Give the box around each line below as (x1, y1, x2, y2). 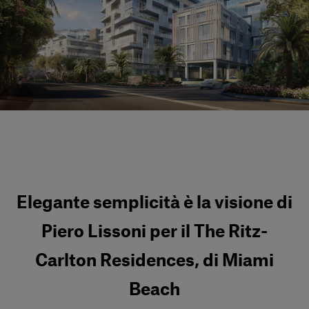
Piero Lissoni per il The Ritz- (41, 223, 268, 241)
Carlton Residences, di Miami (35, 252, 274, 270)
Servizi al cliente (31, 8, 108, 17)
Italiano (31, 106, 60, 115)
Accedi (31, 61, 70, 72)
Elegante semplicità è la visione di (17, 195, 292, 212)
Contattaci (31, 132, 71, 141)
